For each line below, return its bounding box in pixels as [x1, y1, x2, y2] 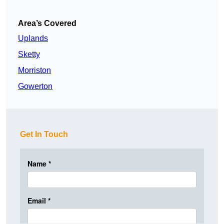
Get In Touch [20, 130, 68, 139]
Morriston [18, 66, 51, 75]
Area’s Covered [18, 19, 76, 28]
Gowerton [18, 82, 52, 91]
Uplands [18, 34, 48, 43]
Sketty [18, 50, 40, 59]
